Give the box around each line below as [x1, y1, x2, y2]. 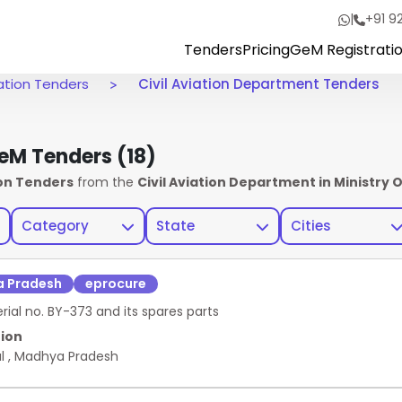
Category [22, 216, 89, 235]
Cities [291, 216, 331, 235]
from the [74, 173, 137, 191]
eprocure [85, 274, 146, 293]
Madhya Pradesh [14, 347, 118, 365]
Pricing [242, 39, 291, 60]
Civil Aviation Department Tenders [135, 74, 380, 93]
